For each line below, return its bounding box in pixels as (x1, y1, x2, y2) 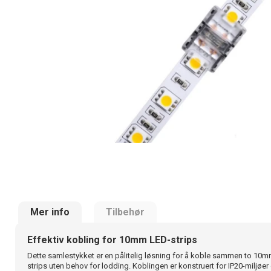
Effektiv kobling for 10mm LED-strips (27, 234, 197, 246)
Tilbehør (106, 206, 145, 218)
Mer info (30, 206, 70, 218)
